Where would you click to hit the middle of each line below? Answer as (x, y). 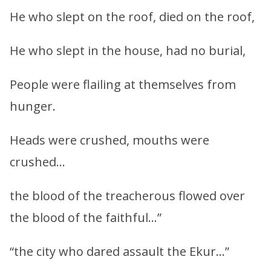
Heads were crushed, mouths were (109, 140)
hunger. (33, 106)
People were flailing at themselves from (123, 84)
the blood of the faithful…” (86, 217)
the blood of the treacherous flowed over (127, 195)
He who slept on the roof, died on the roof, (132, 16)
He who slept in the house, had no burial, (128, 50)
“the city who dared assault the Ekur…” (119, 251)
